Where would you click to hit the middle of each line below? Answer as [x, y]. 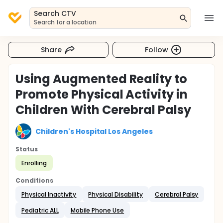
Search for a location [65, 22]
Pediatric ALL [40, 210]
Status [27, 149]
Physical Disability [115, 194]
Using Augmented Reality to [102, 79]
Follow [157, 50]
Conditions [34, 180]
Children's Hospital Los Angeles [94, 131]
